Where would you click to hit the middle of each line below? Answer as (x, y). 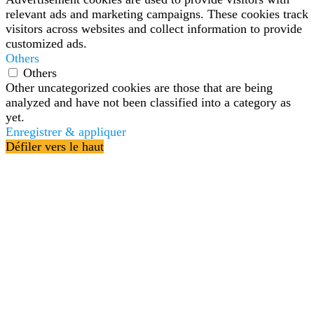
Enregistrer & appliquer (66, 132)
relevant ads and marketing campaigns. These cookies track (157, 14)
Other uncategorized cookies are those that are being (139, 88)
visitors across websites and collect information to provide (154, 29)
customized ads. (46, 44)
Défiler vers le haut (55, 147)
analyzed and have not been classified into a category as (148, 103)
